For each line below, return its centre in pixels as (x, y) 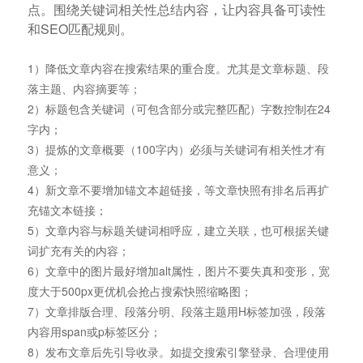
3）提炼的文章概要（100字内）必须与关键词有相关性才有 (176, 149)
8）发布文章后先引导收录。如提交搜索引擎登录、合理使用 (178, 351)
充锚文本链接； (67, 209)
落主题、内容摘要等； (84, 88)
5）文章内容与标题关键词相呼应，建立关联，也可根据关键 (178, 230)
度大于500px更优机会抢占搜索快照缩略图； (139, 290)
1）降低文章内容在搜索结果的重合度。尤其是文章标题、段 (178, 68)
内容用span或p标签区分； (94, 331)
